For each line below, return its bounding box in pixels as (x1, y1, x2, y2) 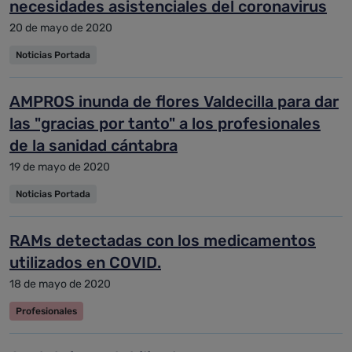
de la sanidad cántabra (9, 136, 178, 155)
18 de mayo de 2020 (9, 277, 111, 291)
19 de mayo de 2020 (9, 160, 110, 174)
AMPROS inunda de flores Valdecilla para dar (9, 92, 339, 111)
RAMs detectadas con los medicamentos (9, 231, 316, 250)
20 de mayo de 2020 (9, 21, 112, 35)
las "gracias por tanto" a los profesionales (9, 114, 321, 133)
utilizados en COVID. (9, 253, 161, 272)
